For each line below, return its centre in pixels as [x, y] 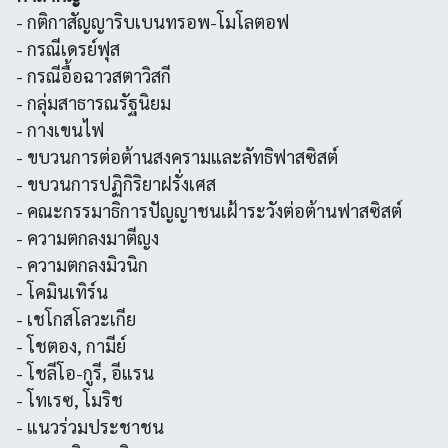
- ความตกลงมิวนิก [82, 264]
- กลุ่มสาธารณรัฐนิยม [93, 102]
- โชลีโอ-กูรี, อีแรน [85, 372]
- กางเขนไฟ [60, 129]
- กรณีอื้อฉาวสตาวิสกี [93, 75]
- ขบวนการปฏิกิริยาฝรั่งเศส [116, 183]
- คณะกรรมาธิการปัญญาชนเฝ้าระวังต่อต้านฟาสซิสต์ [209, 210]
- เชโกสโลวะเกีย [76, 318]
